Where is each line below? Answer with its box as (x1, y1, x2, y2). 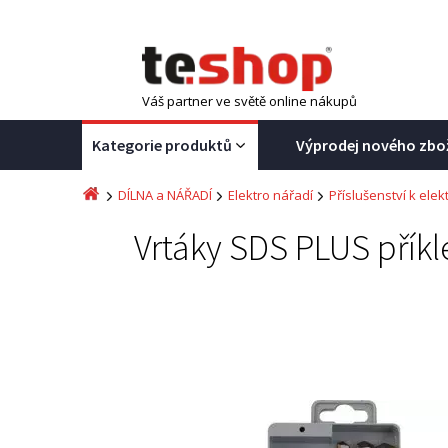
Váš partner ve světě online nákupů (142, 92, 357, 110)
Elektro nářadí (228, 186, 313, 204)
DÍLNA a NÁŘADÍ (118, 186, 212, 204)
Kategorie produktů (92, 135, 232, 155)
